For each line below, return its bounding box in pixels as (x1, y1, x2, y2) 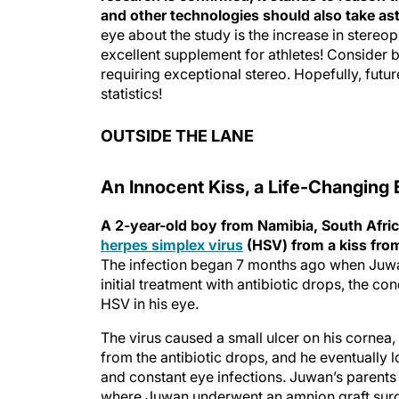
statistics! (101, 85, 162, 102)
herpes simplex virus (101, 236, 243, 254)
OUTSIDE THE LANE (101, 126, 254, 145)
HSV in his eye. (101, 295, 199, 313)
